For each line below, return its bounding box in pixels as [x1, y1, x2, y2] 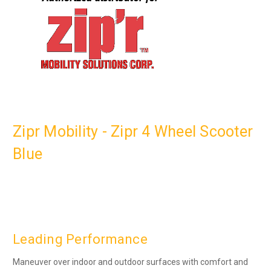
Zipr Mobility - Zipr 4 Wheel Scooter [13, 122, 253, 140]
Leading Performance [13, 231, 148, 247]
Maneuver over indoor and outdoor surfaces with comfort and [13, 256, 248, 267]
